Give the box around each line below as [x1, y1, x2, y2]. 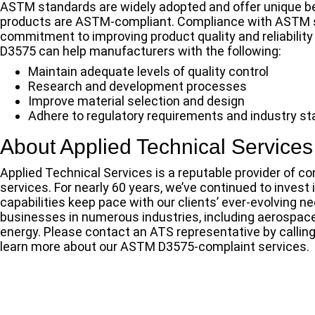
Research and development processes [28, 78, 247, 94]
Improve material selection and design [28, 93, 245, 108]
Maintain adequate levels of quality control [28, 63, 269, 79]
